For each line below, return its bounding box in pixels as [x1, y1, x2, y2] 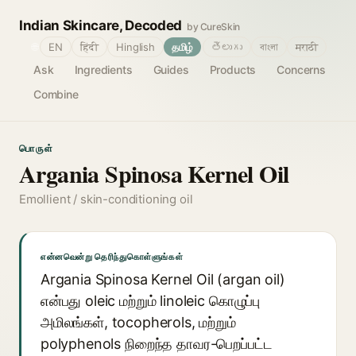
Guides [153, 63, 189, 76]
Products [209, 63, 257, 76]
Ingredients [74, 63, 133, 76]
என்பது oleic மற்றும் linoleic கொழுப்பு [41, 292, 261, 309]
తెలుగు [211, 41, 242, 53]
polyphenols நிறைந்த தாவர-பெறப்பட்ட [41, 335, 273, 352]
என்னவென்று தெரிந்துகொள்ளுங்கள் [41, 251, 184, 262]
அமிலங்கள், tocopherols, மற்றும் [41, 314, 236, 331]
